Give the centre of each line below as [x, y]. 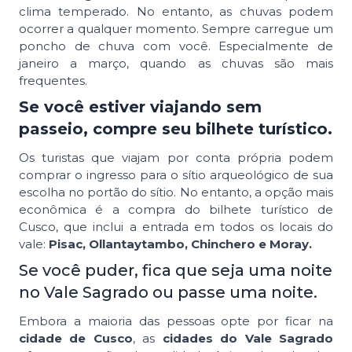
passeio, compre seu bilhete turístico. [176, 129]
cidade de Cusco [76, 339]
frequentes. [53, 81]
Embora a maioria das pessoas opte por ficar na [176, 321]
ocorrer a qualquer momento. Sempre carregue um [176, 29]
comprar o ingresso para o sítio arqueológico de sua [176, 175]
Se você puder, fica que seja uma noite [176, 271]
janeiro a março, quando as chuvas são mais [176, 64]
